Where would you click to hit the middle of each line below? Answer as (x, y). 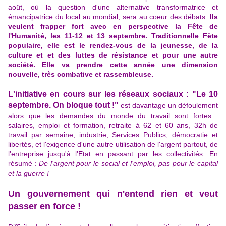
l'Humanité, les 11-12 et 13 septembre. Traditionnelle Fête (113, 36)
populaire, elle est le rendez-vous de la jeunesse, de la (113, 46)
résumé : (24, 164)
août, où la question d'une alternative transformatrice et (113, 7)
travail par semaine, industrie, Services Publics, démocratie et (113, 135)
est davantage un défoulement (169, 106)
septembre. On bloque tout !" (64, 105)
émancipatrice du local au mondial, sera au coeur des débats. (109, 17)
